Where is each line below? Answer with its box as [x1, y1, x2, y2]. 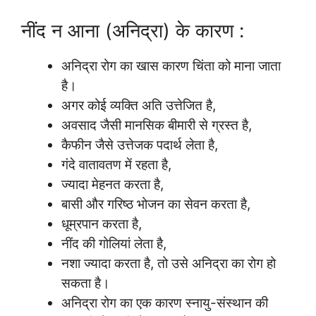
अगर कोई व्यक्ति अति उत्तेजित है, [61, 97, 219, 114]
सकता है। [61, 274, 114, 291]
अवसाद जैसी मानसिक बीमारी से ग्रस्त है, [61, 116, 255, 133]
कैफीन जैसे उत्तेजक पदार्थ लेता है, [61, 136, 221, 153]
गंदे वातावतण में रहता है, [61, 156, 175, 173]
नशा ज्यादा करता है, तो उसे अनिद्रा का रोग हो [61, 255, 276, 272]
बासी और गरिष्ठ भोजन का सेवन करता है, [61, 195, 250, 212]
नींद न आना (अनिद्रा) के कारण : [21, 18, 250, 42]
